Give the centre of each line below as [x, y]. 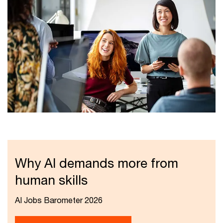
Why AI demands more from [97, 163]
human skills [51, 180]
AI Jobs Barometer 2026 [59, 200]
